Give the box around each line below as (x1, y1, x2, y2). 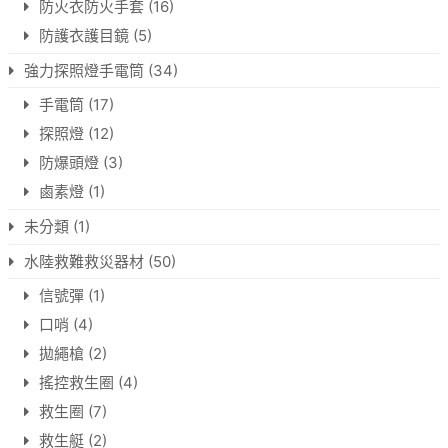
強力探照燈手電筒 (23, 61, 144, 81)
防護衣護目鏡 (38, 26, 129, 46)
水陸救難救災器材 (23, 252, 144, 272)
